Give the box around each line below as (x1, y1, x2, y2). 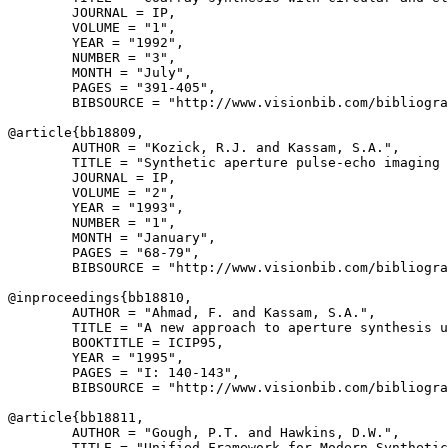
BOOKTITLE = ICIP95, (8, 335, 224, 350)
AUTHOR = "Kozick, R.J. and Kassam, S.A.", (8, 140, 400, 155)
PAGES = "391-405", (8, 80, 216, 95)
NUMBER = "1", (8, 215, 176, 230)
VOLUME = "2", (8, 185, 176, 200)
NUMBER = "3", (8, 50, 176, 65)
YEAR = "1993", (8, 200, 184, 215)
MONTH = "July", (8, 65, 192, 80)
